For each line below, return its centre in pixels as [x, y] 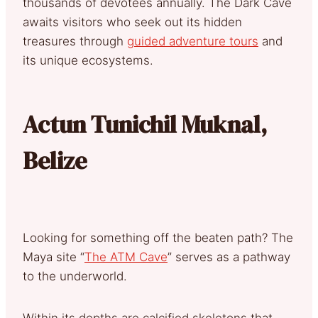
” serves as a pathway [229, 257]
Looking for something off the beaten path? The [158, 237]
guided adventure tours [193, 41]
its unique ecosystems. [88, 60]
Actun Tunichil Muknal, [145, 124]
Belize [55, 160]
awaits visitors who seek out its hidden [132, 22]
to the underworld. [75, 276]
